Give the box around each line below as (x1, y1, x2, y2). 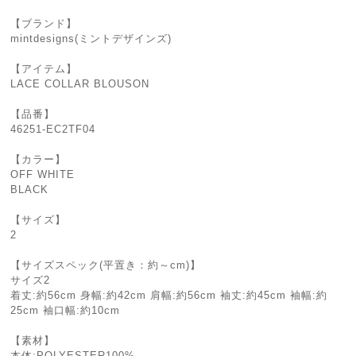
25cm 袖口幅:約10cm (10, 304, 121, 316)
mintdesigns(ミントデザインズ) (10, 33, 172, 44)
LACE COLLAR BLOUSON (10, 78, 150, 90)
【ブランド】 (10, 17, 78, 29)
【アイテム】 (10, 63, 78, 75)
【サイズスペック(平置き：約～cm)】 (10, 259, 202, 271)
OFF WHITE (10, 168, 75, 180)
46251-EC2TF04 (10, 123, 96, 135)
